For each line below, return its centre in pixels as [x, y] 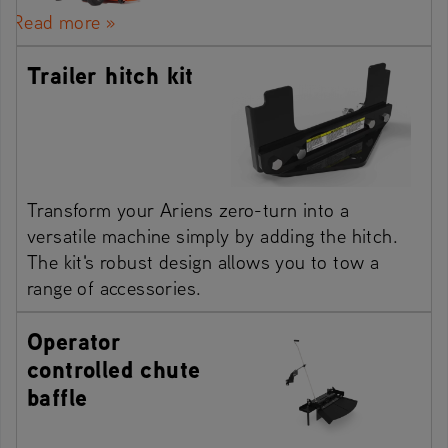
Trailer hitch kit [110, 75]
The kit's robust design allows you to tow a [203, 262]
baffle [57, 397]
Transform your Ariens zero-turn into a [188, 210]
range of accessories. [114, 288]
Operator [74, 341]
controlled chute [114, 369]
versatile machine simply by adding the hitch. [212, 236]
